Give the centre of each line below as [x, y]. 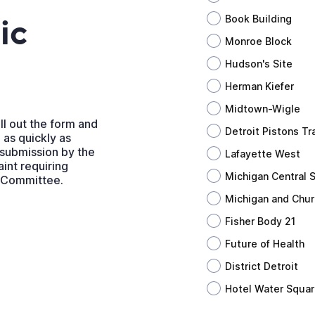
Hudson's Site [259, 63]
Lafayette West [263, 153]
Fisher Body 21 [260, 221]
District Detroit [262, 266]
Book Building [258, 18]
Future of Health [265, 243]
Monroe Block [258, 41]
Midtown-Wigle [263, 108]
